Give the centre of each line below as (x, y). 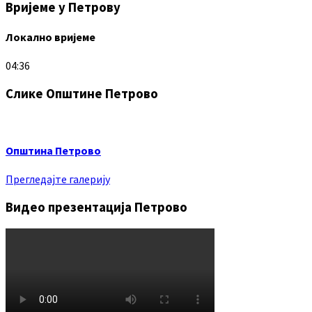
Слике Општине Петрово (82, 94)
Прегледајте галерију (58, 179)
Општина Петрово (53, 151)
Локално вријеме (50, 37)
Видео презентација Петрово (96, 208)
